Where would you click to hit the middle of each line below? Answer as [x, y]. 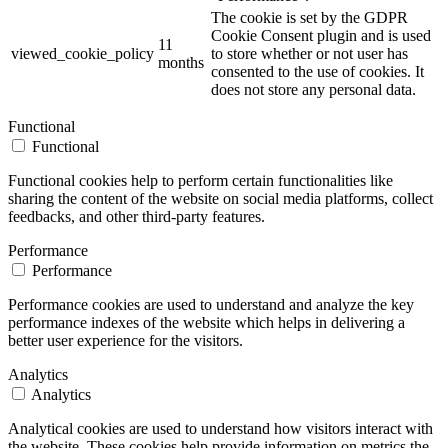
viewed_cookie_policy [82, 53]
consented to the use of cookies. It [317, 71]
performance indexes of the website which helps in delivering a [206, 322]
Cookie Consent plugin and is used [321, 35]
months [181, 62]
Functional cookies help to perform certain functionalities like [200, 180]
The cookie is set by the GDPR [309, 17]
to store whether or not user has [309, 53]
